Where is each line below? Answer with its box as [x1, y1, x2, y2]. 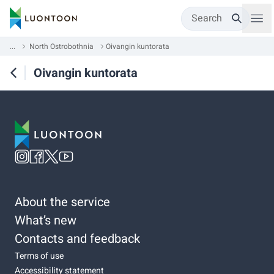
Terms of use [15, 249, 64, 262]
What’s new [15, 211, 76, 229]
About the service [15, 193, 110, 211]
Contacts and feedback [15, 229, 140, 248]
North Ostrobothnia [29, 41, 94, 52]
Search [191, 11, 222, 26]
